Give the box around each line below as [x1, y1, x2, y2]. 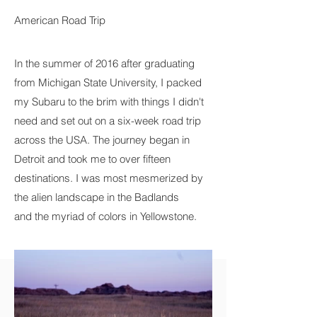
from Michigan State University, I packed [14, 76, 202, 89]
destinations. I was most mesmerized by [14, 171, 203, 185]
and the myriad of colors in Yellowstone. [14, 209, 197, 223]
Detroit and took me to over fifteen [14, 152, 171, 166]
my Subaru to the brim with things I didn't [14, 95, 204, 108]
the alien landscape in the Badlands [14, 190, 179, 204]
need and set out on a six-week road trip [14, 114, 201, 127]
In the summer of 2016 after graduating [14, 57, 195, 70]
